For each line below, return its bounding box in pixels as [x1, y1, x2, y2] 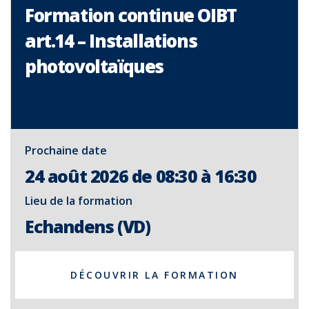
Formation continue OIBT [25, 3, 237, 28]
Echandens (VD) [25, 215, 150, 238]
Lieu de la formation [25, 193, 132, 208]
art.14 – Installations [25, 28, 197, 53]
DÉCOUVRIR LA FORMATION [70, 268, 239, 281]
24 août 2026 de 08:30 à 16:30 [25, 164, 257, 188]
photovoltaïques [25, 54, 164, 79]
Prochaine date [25, 143, 107, 158]
